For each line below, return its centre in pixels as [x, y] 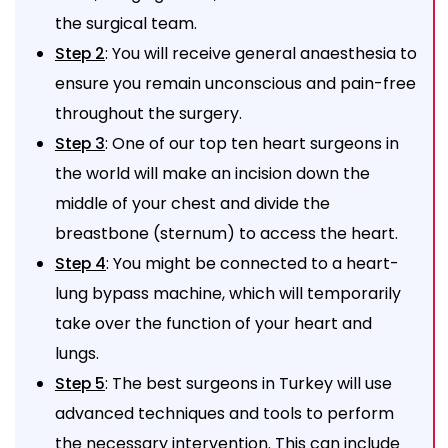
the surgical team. [126, 23]
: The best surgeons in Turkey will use [248, 383]
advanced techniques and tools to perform [224, 413]
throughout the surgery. [150, 113]
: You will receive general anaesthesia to [261, 53]
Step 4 [80, 263]
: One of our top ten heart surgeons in [252, 143]
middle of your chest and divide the [192, 203]
